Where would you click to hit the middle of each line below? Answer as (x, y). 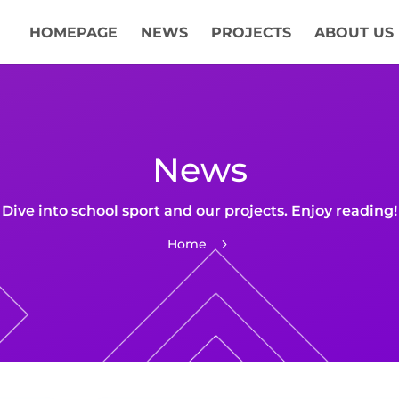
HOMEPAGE (73, 33)
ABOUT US (354, 33)
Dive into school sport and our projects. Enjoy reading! (199, 210)
